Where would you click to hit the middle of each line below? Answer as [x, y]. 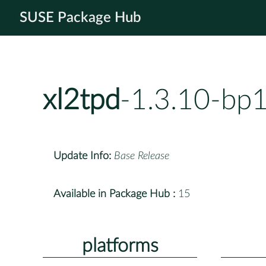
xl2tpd [81, 101]
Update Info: [82, 156]
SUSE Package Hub [80, 18]
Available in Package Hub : [114, 194]
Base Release [142, 156]
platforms [120, 246]
